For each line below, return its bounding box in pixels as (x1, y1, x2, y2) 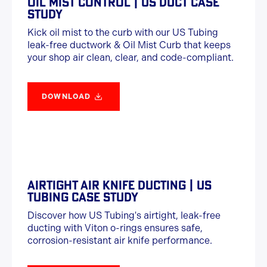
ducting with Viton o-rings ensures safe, (27, 222, 203, 234)
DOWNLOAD (42, 92, 91, 101)
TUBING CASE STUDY (27, 190, 138, 204)
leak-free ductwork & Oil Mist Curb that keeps (27, 39, 231, 51)
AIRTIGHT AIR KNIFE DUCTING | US (27, 178, 212, 193)
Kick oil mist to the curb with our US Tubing (27, 27, 218, 38)
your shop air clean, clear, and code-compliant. (27, 52, 234, 63)
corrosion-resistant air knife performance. (27, 235, 212, 246)
